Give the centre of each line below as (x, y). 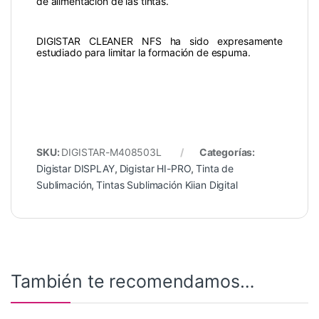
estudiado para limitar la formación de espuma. (143, 53)
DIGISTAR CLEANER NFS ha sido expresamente (159, 41)
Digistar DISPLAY (75, 169)
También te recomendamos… (133, 282)
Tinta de (215, 169)
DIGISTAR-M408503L (111, 152)
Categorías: (227, 152)
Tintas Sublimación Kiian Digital (167, 185)
